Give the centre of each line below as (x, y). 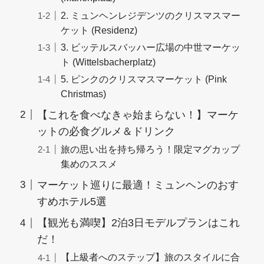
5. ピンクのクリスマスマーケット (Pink (144, 79)
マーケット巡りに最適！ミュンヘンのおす (138, 185)
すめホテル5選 (72, 201)
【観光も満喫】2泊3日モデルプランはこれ (138, 223)
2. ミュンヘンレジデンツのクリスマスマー (151, 15)
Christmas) (83, 93)
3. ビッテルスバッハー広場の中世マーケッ (151, 47)
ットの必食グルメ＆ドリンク (106, 131)
